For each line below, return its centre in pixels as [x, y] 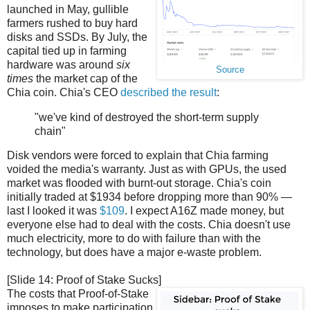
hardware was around [62, 64]
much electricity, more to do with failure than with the [134, 239]
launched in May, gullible [68, 9]
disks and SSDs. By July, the [77, 37]
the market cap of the [85, 78]
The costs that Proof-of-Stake [78, 294]
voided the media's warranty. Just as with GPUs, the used [147, 170]
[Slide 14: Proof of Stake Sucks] [84, 280]
